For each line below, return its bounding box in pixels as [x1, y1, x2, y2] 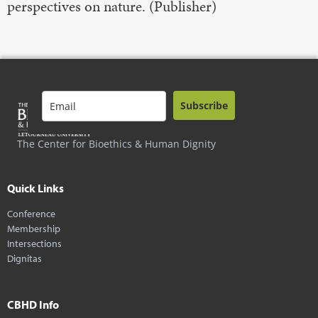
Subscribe [180, 99, 228, 113]
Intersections [7, 236, 62, 251]
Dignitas [7, 251, 42, 265]
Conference [7, 207, 55, 221]
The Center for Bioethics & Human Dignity [17, 137, 216, 151]
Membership [7, 221, 60, 236]
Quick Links [7, 181, 64, 196]
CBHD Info [7, 297, 59, 312]
